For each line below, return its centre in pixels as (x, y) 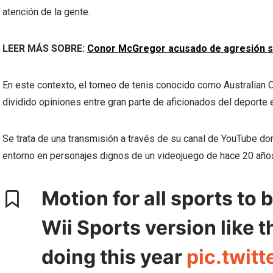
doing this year (114, 257)
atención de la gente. (46, 12)
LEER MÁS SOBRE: (45, 48)
